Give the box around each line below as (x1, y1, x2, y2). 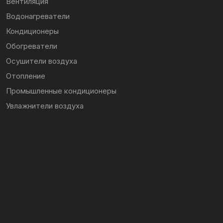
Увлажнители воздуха (5, 101, 84, 111)
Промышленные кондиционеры (5, 86, 116, 96)
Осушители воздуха (5, 56, 77, 66)
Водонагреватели (5, 11, 70, 21)
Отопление (5, 71, 45, 81)
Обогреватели (5, 41, 57, 51)
